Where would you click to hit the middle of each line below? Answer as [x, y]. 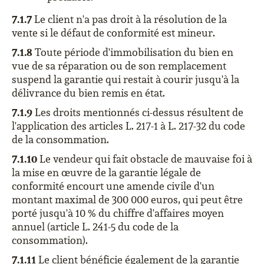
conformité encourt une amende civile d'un [113, 186]
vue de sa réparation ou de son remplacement [119, 66]
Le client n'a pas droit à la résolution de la [129, 19]
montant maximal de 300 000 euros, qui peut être [127, 199]
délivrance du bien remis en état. [88, 93]
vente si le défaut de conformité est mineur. [113, 33]
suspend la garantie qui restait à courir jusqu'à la [126, 79]
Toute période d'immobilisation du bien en [133, 52]
